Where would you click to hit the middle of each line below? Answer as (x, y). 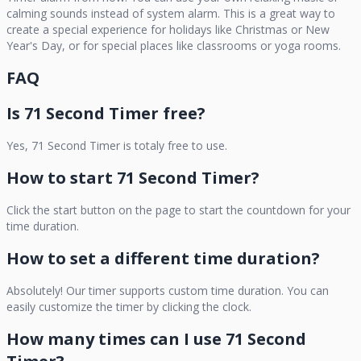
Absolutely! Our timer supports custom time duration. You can (168, 290)
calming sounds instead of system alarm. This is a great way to (171, 13)
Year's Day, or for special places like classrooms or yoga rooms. (174, 46)
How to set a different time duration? (163, 258)
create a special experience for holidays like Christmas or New (168, 29)
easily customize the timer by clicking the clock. (129, 307)
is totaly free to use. (174, 145)
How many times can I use (116, 339)
